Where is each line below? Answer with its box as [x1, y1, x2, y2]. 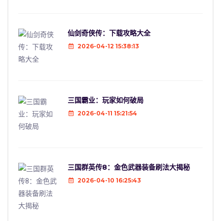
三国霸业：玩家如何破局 [68, 95, 144, 105]
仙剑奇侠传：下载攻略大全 [68, 28, 150, 37]
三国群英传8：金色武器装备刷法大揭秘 [68, 162, 190, 172]
